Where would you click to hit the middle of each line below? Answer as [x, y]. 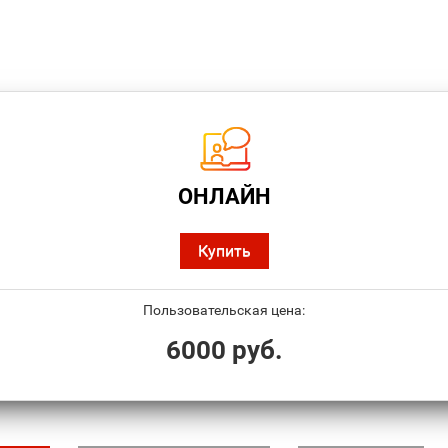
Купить [224, 251]
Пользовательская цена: [224, 310]
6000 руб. [224, 350]
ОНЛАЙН [224, 197]
